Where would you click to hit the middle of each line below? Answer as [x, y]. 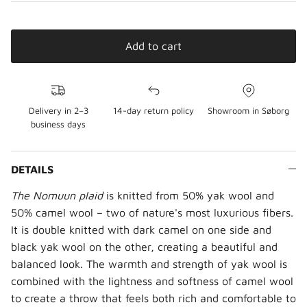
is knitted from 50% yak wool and [190, 195]
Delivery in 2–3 [58, 110]
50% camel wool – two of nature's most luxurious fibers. [152, 212]
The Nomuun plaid [59, 195]
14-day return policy [153, 110]
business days [59, 124]
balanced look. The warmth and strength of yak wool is [149, 263]
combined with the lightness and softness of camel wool [152, 281]
